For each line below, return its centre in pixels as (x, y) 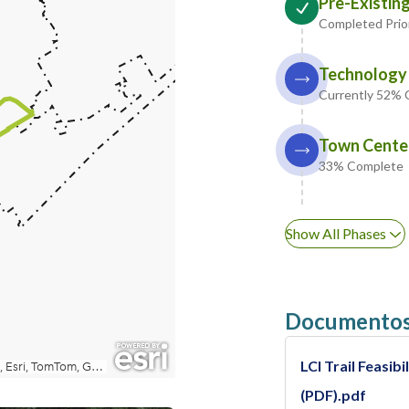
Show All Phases (336, 233)
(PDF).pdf (333, 395)
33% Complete (361, 166)
